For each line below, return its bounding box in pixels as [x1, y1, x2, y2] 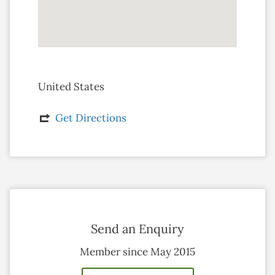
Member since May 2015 [80, 244, 195, 258]
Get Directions [55, 111, 126, 125]
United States [37, 80, 104, 93]
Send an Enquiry [91, 220, 184, 236]
